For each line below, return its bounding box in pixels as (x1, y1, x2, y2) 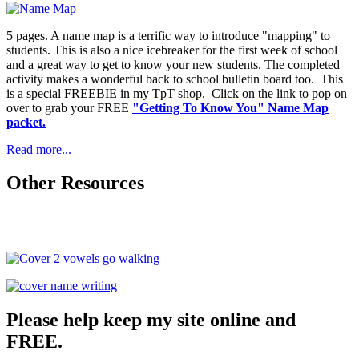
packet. (6, 115, 46, 129)
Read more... (6, 142, 71, 156)
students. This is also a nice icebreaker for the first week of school (6, 42, 337, 57)
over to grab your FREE (6, 100, 132, 115)
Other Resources (6, 172, 144, 194)
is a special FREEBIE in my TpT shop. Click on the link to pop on (6, 86, 347, 100)
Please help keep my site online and (6, 309, 296, 331)
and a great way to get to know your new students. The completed (6, 57, 340, 71)
